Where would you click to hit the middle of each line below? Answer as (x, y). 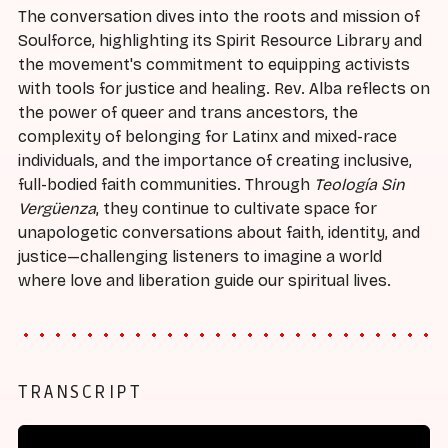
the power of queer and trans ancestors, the (188, 113)
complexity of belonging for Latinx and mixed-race (207, 137)
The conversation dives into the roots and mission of (219, 17)
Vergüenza (57, 209)
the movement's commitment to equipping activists (214, 65)
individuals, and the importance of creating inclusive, (215, 161)
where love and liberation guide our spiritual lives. (204, 281)
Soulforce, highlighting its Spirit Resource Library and (220, 41)
